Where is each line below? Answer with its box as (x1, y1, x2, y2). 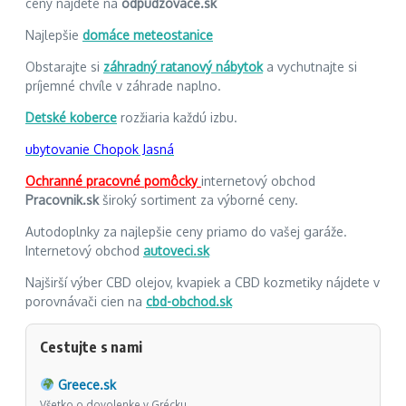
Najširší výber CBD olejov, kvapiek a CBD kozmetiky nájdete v (25, 274, 380, 290)
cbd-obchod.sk (146, 293, 232, 309)
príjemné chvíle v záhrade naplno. (25, 77, 221, 93)
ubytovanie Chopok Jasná (25, 140, 174, 157)
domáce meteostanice (82, 26, 213, 43)
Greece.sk (57, 376, 116, 392)
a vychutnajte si (263, 58, 357, 74)
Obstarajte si (25, 58, 103, 74)
